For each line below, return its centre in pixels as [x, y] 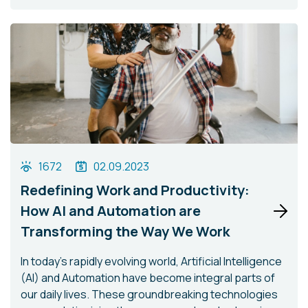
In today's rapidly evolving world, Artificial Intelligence [151, 261]
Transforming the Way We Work [125, 231]
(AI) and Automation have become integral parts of [148, 278]
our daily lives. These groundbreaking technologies [149, 294]
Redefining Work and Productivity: [135, 190]
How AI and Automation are [111, 211]
